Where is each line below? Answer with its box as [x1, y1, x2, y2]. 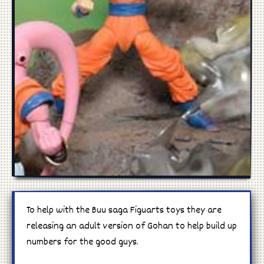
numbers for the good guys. [27, 235, 138, 250]
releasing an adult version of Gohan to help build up [27, 219, 237, 234]
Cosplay [116, 58, 148, 74]
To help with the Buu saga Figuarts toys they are [27, 203, 222, 218]
